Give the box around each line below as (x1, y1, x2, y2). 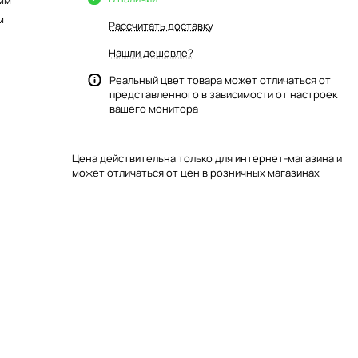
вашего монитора (109, 101, 198, 116)
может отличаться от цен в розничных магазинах (72, 165, 320, 180)
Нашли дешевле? (109, 46, 193, 60)
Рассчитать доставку (109, 18, 213, 33)
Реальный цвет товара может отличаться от (109, 73, 331, 87)
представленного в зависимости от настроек (109, 87, 337, 101)
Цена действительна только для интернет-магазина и (72, 151, 342, 165)
